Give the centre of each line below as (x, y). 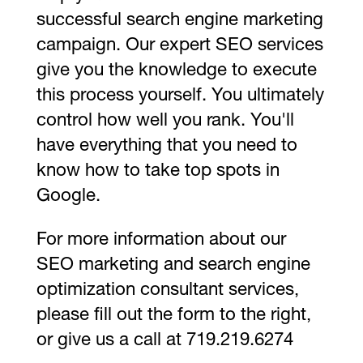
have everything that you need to (167, 147)
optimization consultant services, (167, 290)
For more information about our (161, 240)
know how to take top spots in (158, 172)
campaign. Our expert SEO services (179, 47)
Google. (68, 197)
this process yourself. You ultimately (180, 97)
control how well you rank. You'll (165, 122)
